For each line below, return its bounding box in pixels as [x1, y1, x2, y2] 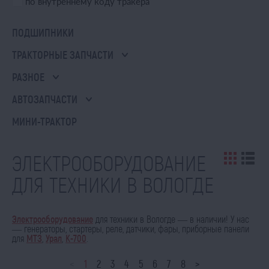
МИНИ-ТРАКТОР [12, 115, 77, 128]
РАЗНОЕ [12, 70, 44, 83]
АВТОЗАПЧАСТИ [12, 92, 77, 106]
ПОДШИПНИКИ [12, 26, 74, 39]
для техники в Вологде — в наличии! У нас [93, 213, 249, 225]
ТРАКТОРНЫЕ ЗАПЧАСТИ [12, 48, 113, 61]
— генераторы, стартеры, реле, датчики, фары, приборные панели [12, 223, 249, 234]
